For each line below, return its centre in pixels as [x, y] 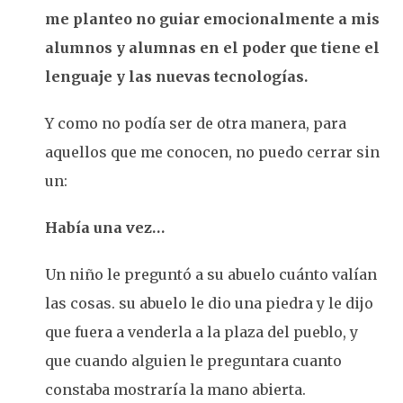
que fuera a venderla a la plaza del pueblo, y [201, 332]
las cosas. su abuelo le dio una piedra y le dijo [209, 303]
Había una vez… [105, 228]
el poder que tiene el [301, 48]
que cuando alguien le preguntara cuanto [193, 361]
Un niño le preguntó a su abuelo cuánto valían [211, 274]
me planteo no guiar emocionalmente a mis [212, 19]
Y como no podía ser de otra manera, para [196, 123]
